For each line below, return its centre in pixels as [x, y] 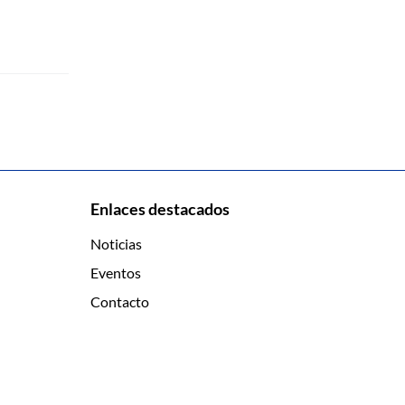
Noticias [116, 244]
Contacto [120, 301]
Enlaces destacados [160, 209]
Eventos [116, 273]
